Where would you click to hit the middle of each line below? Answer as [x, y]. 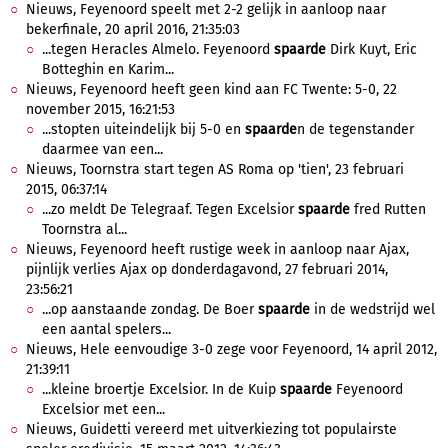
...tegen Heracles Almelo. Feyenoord [158, 49]
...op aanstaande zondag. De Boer [150, 309]
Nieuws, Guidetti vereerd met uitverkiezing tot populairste [211, 429]
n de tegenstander [355, 129]
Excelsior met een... [103, 409]
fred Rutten [388, 209]
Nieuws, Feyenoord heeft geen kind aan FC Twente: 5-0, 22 [211, 89]
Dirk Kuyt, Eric [371, 49]
